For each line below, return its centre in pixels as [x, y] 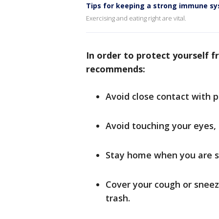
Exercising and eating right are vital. [136, 18]
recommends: [117, 69]
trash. [118, 198]
